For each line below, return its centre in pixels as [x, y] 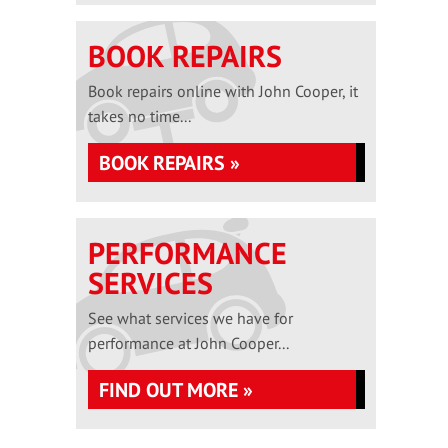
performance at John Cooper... [188, 343]
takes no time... [139, 116]
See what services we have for [190, 318]
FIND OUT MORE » [176, 390]
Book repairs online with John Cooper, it [223, 91]
